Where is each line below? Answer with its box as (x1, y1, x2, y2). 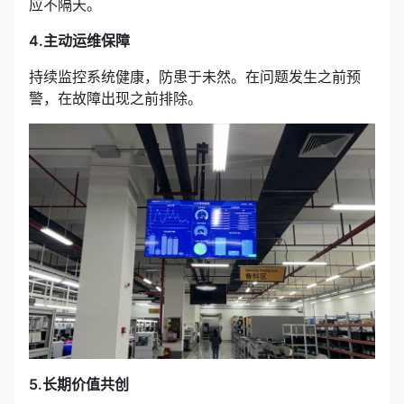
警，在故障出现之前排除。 (29, 88, 202, 107)
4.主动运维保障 (29, 31, 130, 50)
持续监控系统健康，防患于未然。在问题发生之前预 (29, 67, 361, 86)
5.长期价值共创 (29, 374, 129, 393)
